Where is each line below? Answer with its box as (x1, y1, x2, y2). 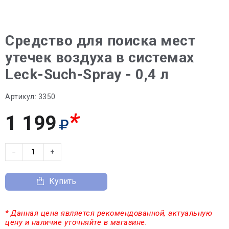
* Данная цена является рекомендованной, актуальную (5, 208, 212, 218)
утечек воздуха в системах (5, 49, 194, 66)
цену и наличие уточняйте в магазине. (5, 217, 147, 227)
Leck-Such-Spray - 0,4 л (5, 65, 169, 83)
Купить (49, 176, 76, 186)
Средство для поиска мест (5, 32, 195, 49)
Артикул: (5, 92, 36, 101)
